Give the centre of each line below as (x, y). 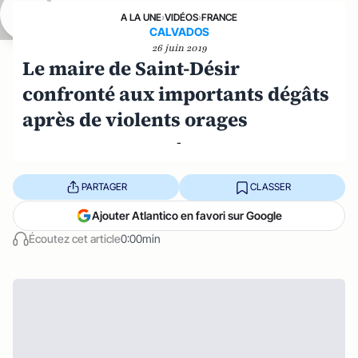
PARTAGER (104, 187)
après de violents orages (135, 119)
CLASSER (270, 187)
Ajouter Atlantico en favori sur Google (187, 215)
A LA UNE (141, 17)
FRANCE (219, 17)
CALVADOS (179, 31)
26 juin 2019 (179, 48)
